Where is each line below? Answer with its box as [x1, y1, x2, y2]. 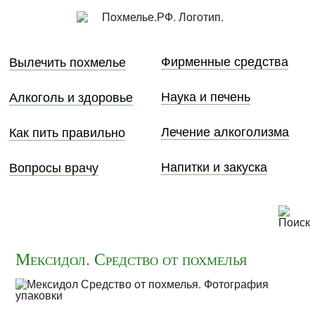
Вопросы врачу [8, 157, 98, 176]
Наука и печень [161, 86, 251, 105]
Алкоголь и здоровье [8, 86, 133, 105]
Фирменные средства [161, 51, 289, 70]
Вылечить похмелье [8, 51, 126, 70]
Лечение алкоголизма [161, 122, 290, 141]
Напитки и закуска [161, 157, 268, 176]
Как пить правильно [8, 122, 125, 141]
